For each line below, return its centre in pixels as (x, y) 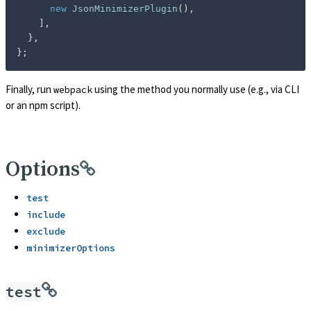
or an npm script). (43, 106)
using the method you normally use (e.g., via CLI (196, 90)
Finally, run (30, 90)
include (46, 215)
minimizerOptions (71, 248)
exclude (46, 231)
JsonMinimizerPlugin (125, 9)
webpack (73, 90)
